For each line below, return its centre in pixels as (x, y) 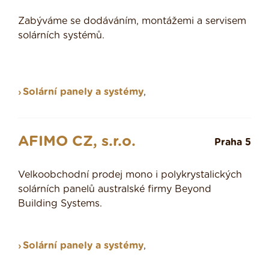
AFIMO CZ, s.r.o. (77, 142)
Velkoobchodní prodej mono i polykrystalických (130, 175)
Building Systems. (60, 204)
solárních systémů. (61, 36)
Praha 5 (233, 143)
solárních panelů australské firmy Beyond (115, 189)
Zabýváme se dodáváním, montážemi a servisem (132, 21)
